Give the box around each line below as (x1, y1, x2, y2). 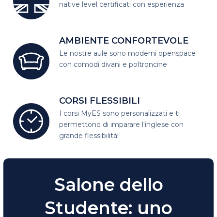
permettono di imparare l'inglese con (59, 120, 184, 129)
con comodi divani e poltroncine (59, 60, 168, 69)
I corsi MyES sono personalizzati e (59, 109, 176, 118)
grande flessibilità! (59, 131, 119, 140)
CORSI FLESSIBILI (59, 95, 140, 106)
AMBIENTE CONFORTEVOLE (59, 35, 189, 46)
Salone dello (54, 174, 163, 195)
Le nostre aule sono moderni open (59, 49, 176, 58)
